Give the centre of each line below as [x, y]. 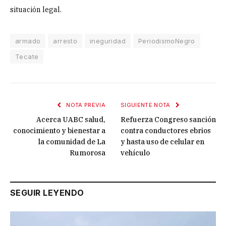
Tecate [27, 56]
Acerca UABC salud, [71, 119]
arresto [65, 41]
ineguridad [108, 41]
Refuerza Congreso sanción [168, 119]
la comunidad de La [72, 142]
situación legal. [36, 9]
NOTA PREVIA [85, 105]
